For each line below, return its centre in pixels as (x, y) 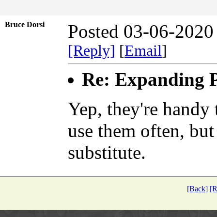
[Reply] (92, 50)
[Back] (197, 188)
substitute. (107, 152)
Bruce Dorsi (28, 24)
